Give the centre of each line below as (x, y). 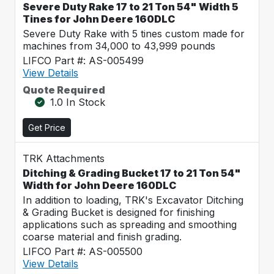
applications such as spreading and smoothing (130, 224)
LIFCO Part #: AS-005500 (83, 251)
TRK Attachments (64, 158)
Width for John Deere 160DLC (99, 185)
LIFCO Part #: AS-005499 (83, 61)
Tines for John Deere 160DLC (99, 19)
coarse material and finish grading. (102, 237)
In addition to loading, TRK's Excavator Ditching (133, 200)
